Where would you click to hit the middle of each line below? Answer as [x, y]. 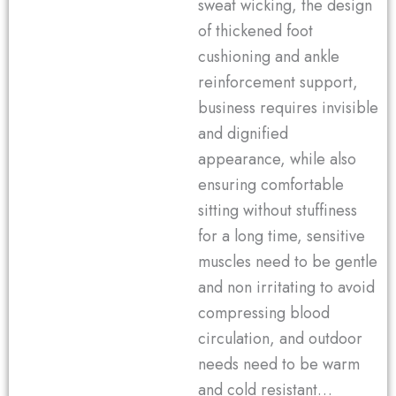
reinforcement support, [278, 83]
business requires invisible [288, 108]
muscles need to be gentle [288, 262]
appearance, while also [277, 160]
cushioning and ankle [269, 57]
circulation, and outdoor [280, 339]
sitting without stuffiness [278, 211]
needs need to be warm [279, 365]
